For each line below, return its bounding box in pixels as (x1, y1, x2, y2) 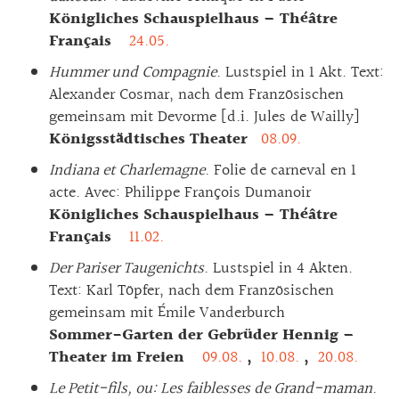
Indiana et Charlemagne (49, 157, 205, 183)
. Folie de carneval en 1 (205, 157, 356, 183)
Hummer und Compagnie (49, 59, 216, 85)
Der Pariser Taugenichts (49, 255, 204, 281)
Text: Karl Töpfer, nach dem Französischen (49, 277, 334, 304)
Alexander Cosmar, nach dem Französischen (49, 81, 344, 108)
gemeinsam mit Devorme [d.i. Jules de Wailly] (49, 103, 359, 130)
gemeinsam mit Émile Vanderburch (49, 299, 285, 326)
